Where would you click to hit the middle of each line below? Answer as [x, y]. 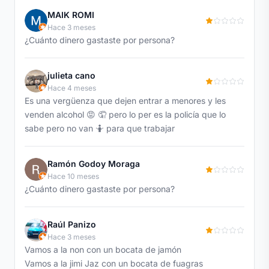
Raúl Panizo [72, 224]
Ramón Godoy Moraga [94, 163]
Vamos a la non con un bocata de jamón [103, 249]
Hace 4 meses [72, 88]
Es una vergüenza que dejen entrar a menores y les [125, 100]
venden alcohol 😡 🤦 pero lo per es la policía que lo [125, 114]
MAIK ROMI [71, 14]
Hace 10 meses [73, 176]
